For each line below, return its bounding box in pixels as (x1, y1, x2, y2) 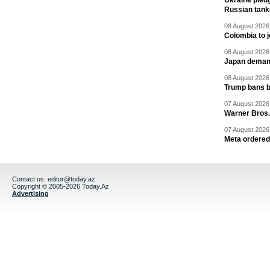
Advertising (12, 190, 49, 197)
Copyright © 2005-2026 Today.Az (12, 183, 109, 190)
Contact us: (12, 175, 48, 183)
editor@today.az (48, 175, 95, 183)
